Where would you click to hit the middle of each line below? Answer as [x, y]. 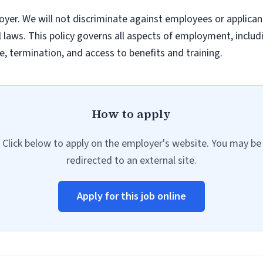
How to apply [131, 114]
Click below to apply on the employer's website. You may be [131, 144]
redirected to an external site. [131, 161]
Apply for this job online [131, 196]
